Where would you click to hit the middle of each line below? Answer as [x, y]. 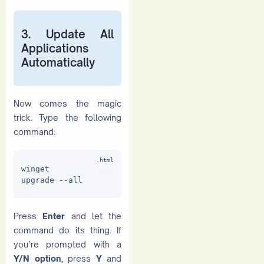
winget [35, 169]
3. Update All [67, 34]
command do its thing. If [67, 230]
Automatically [58, 62]
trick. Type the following [67, 117]
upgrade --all [52, 180]
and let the [93, 216]
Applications [55, 48]
